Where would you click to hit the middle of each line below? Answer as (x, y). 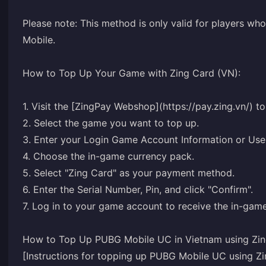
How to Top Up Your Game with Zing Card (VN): (132, 73)
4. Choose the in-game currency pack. (108, 156)
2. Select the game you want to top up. (111, 123)
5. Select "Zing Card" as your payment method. (129, 173)
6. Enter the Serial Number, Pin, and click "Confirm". (138, 189)
